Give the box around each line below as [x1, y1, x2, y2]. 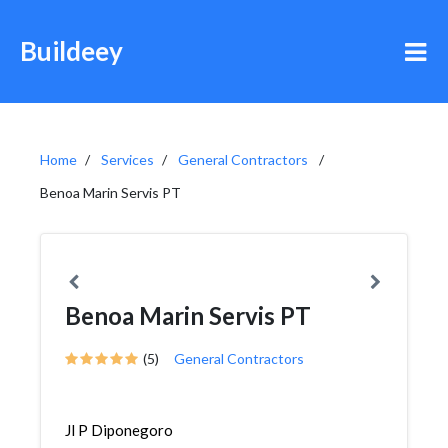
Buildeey [20, 35, 123, 67]
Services [101, 151, 154, 168]
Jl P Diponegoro [65, 421, 173, 439]
